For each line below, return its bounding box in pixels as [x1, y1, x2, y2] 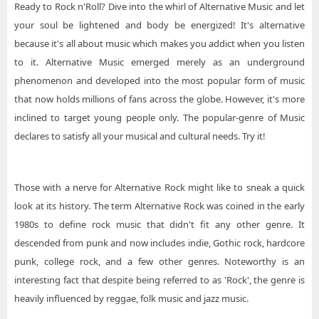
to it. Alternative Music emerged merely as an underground [14, 56, 305, 68]
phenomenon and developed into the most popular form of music [14, 74, 305, 87]
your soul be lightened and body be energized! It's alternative [14, 19, 305, 31]
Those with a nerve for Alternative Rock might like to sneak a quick [14, 181, 305, 194]
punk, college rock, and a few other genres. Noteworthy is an [14, 255, 305, 268]
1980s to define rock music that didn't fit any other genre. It [14, 218, 305, 231]
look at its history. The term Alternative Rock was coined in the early [14, 199, 305, 212]
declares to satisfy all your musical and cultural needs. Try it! [14, 130, 266, 142]
